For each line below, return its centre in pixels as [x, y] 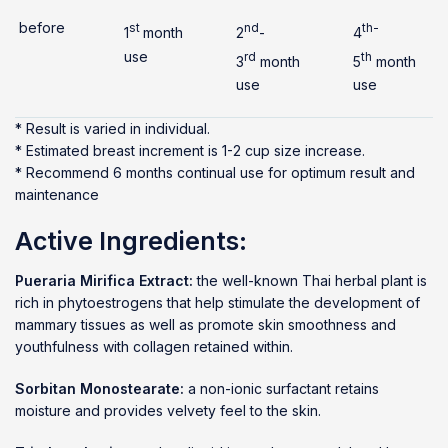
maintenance [57, 194]
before [40, 27]
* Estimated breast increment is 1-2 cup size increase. [190, 150]
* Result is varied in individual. [112, 128]
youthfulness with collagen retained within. [154, 346]
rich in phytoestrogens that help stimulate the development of [217, 302]
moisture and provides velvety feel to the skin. [168, 410]
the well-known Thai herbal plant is [310, 280]
